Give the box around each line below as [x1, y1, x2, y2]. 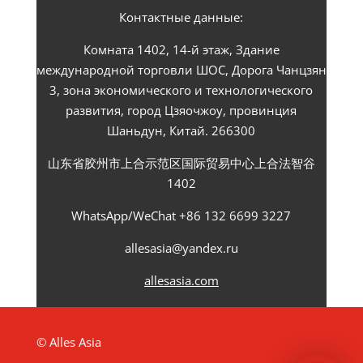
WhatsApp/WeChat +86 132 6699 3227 [71, 207, 292, 224]
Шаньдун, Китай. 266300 [107, 122, 256, 139]
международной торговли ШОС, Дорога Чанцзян [36, 61, 327, 78]
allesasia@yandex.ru [124, 239, 238, 256]
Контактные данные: [119, 8, 244, 25]
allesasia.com [143, 271, 219, 288]
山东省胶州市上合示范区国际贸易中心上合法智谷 [47, 154, 315, 171]
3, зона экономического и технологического [49, 81, 314, 98]
